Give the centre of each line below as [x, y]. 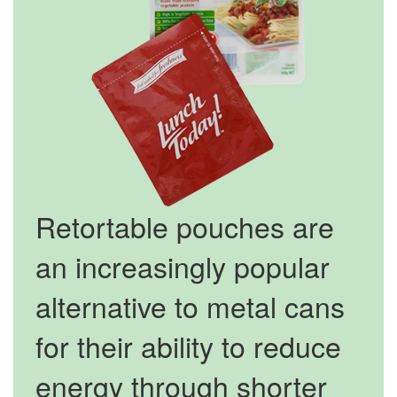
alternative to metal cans [190, 305]
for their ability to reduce [188, 345]
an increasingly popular [183, 265]
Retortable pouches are [185, 226]
